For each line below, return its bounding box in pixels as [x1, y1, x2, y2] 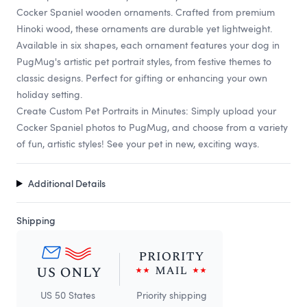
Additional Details [27, 177, 106, 191]
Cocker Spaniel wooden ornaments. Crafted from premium [16, 5, 275, 19]
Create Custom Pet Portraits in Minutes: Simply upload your [16, 104, 276, 118]
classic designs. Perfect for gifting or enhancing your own [16, 71, 267, 85]
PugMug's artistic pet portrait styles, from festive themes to [16, 55, 271, 69]
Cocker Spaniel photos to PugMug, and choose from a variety [16, 121, 288, 134]
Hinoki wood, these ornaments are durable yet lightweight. [16, 22, 272, 36]
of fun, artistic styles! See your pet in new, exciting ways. [16, 137, 259, 151]
